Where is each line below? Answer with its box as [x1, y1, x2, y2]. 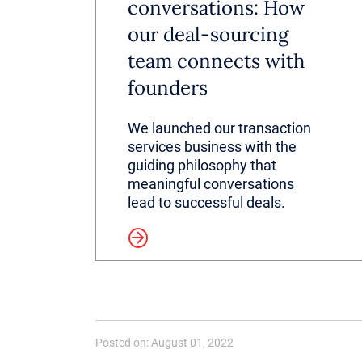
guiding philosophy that [128, 156, 277, 174]
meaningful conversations [128, 175, 295, 192]
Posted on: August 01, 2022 [95, 336, 234, 350]
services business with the [128, 137, 297, 155]
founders [128, 74, 208, 100]
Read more [44, 228, 123, 248]
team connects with [128, 48, 305, 74]
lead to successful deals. [128, 193, 286, 211]
